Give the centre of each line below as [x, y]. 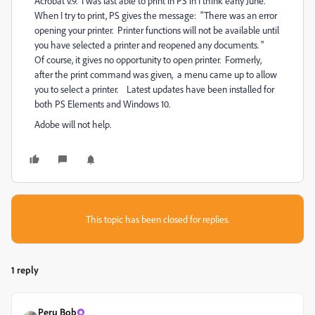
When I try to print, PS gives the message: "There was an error [156, 15]
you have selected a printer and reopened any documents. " [152, 45]
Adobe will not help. [73, 124]
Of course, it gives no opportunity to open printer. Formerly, [149, 59]
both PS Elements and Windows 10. [102, 104]
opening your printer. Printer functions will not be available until [157, 30]
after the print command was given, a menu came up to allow [156, 74]
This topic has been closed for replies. [157, 219]
